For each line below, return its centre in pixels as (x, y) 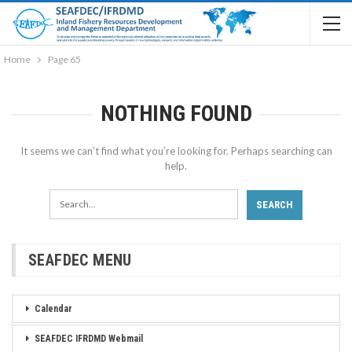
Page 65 (64, 59)
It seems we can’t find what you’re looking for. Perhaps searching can (176, 151)
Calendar (53, 308)
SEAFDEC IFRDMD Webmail (89, 338)
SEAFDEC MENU (80, 260)
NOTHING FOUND (176, 114)
